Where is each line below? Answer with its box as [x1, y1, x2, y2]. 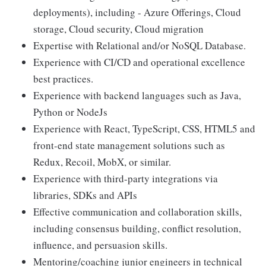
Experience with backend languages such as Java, [33, 88, 241, 102]
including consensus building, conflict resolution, [33, 221, 241, 235]
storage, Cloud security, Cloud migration [33, 21, 204, 36]
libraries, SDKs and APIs [33, 188, 137, 202]
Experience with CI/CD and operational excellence [33, 55, 245, 69]
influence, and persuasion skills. [33, 237, 167, 252]
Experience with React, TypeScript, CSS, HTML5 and [33, 121, 255, 135]
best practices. [33, 71, 93, 85]
